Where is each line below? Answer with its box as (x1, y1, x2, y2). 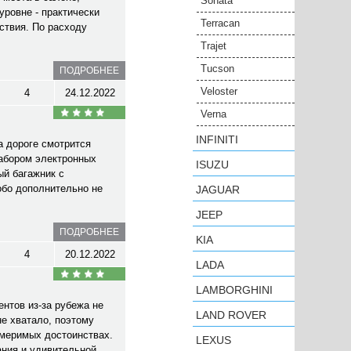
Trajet (201, 40, 226, 52)
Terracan (201, 17, 240, 29)
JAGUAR (196, 183, 240, 196)
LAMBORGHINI (196, 284, 273, 296)
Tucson (201, 63, 234, 74)
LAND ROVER (196, 309, 266, 321)
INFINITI (196, 133, 238, 146)
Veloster (201, 85, 237, 97)
